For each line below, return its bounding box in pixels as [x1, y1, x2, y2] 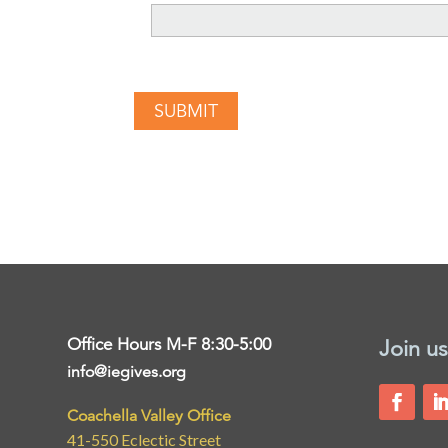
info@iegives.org [67, 362, 187, 383]
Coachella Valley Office [67, 406, 232, 427]
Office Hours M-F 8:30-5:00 [67, 334, 272, 356]
